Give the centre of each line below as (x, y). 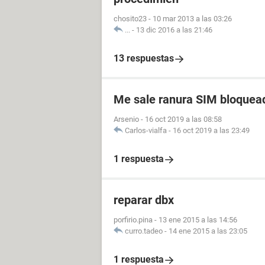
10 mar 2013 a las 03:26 (192, 19)
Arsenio (126, 119)
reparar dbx (144, 200)
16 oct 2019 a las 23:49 (211, 130)
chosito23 (130, 19)
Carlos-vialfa (146, 130)
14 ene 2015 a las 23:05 (208, 231)
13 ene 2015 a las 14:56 (198, 220)
